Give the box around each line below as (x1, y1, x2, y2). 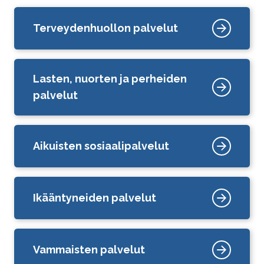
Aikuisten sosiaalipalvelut (33, 140, 169, 153)
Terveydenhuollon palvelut (33, 22, 178, 35)
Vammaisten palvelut (33, 243, 145, 256)
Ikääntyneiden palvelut (33, 192, 156, 204)
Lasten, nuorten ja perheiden (33, 72, 187, 85)
